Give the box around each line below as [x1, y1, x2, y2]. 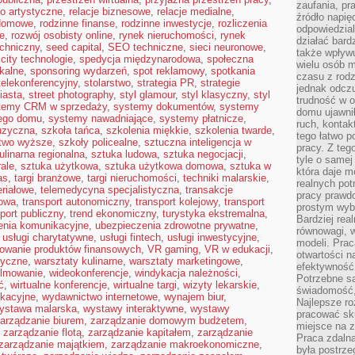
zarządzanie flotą [3, 326, 82, 338]
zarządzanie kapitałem [88, 326, 191, 338]
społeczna [207, 53, 254, 65]
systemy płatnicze [159, 113, 243, 124]
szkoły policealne [59, 136, 138, 148]
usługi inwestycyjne [167, 231, 257, 243]
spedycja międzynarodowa [79, 53, 200, 65]
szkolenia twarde [195, 124, 272, 136]
